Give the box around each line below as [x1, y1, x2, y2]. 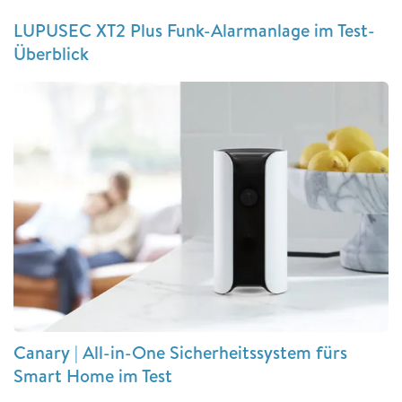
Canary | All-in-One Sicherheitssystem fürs [13, 340, 347, 365]
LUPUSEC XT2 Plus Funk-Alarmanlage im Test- [13, 18, 375, 43]
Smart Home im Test [13, 363, 172, 389]
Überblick [13, 41, 89, 66]
